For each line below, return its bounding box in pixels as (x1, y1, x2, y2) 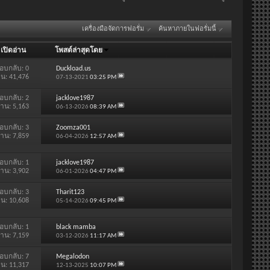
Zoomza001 (55, 124, 90, 131)
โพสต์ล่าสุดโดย (55, 46, 103, 54)
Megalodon (55, 253, 89, 260)
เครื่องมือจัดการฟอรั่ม (81, 25, 144, 33)
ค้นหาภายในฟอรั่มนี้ (159, 25, 216, 33)
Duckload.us (55, 64, 91, 72)
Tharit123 (55, 188, 84, 196)
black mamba (55, 223, 96, 231)
